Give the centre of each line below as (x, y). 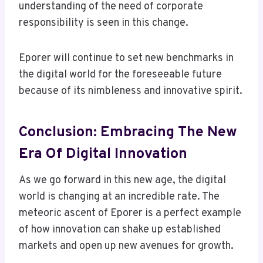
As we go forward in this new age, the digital (122, 181)
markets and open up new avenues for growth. (126, 247)
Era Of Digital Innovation (103, 154)
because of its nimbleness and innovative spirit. (131, 92)
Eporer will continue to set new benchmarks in (126, 59)
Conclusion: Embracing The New (128, 132)
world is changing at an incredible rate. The (119, 197)
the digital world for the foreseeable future (120, 75)
